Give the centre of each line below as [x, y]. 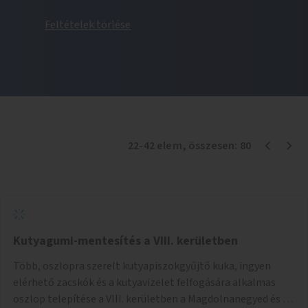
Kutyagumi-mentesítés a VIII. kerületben [125, 241]
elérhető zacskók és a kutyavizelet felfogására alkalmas [144, 282]
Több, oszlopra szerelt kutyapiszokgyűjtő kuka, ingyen [142, 266]
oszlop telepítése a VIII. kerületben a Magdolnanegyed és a [151, 299]
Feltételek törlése [88, 24]
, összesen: [211, 145]
